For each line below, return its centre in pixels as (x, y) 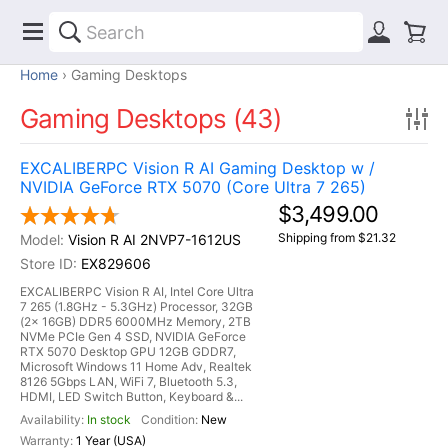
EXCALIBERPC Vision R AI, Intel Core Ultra (137, 291)
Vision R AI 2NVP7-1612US (154, 239)
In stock (109, 419)
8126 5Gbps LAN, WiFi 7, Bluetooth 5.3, (128, 381)
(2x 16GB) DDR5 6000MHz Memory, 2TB (135, 321)
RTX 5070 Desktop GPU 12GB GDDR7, (128, 351)
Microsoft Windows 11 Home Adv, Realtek (136, 366)
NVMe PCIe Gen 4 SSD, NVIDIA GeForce (133, 336)
